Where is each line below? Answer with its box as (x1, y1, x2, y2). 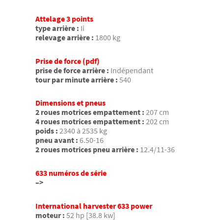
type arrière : (35, 23, 79, 33)
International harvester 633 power (35, 200, 152, 211)
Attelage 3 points (35, 14, 93, 24)
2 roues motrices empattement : (35, 107, 144, 117)
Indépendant (110, 65, 153, 75)
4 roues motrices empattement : (35, 116, 144, 127)
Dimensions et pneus (35, 98, 106, 108)
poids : (35, 126, 58, 136)
